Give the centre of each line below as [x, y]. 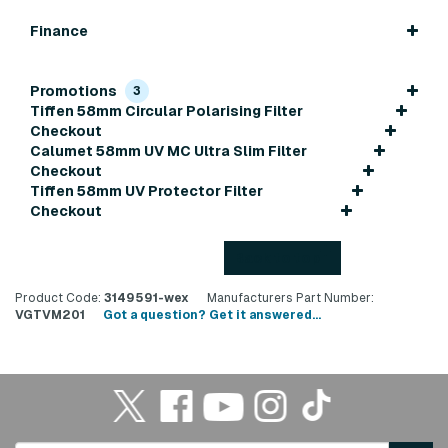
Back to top [277, 258]
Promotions [73, 91]
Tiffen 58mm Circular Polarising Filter [166, 111]
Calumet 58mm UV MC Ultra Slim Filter [168, 151]
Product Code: [58, 298]
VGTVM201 [50, 315]
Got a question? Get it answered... [212, 315]
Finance [59, 31]
